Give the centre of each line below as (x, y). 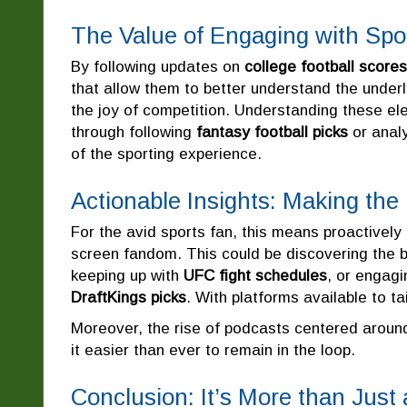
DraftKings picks (129, 297)
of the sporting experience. (166, 154)
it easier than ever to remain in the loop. (213, 350)
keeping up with (127, 275)
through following (134, 132)
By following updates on (158, 66)
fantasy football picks (272, 132)
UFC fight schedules (255, 275)
